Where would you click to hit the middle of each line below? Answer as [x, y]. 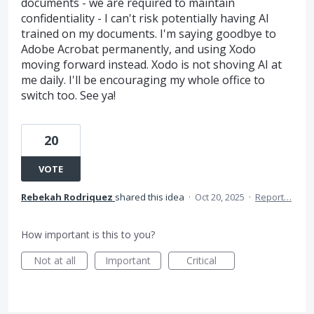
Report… [273, 197]
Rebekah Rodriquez [67, 197]
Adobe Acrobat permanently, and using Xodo [138, 49]
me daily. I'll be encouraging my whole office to [143, 80]
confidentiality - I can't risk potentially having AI [145, 18]
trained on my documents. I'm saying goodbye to [149, 34]
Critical [202, 260]
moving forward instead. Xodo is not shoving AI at [151, 64]
